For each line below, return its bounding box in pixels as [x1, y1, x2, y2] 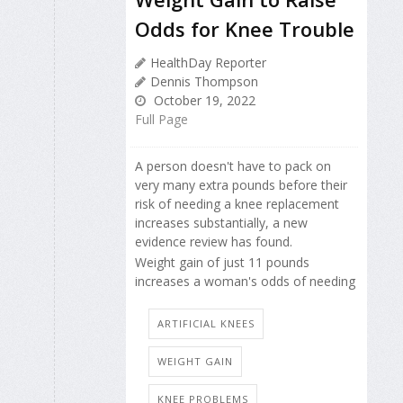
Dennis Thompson [150, 73, 258, 91]
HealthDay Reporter [150, 54, 266, 72]
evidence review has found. [135, 233, 292, 251]
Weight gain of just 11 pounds [135, 253, 309, 271]
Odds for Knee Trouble [135, 15, 354, 43]
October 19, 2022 [150, 92, 255, 110]
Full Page [135, 111, 188, 129]
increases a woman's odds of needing [135, 272, 355, 290]
